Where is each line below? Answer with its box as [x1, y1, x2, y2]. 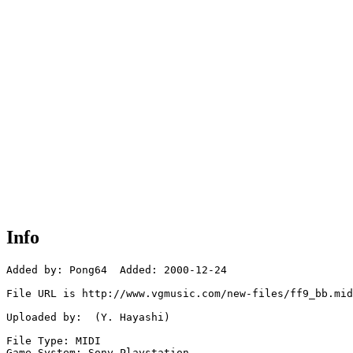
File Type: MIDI [6, 335, 101, 347]
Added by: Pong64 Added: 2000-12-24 [6, 264, 227, 277]
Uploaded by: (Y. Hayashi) [6, 311, 170, 324]
